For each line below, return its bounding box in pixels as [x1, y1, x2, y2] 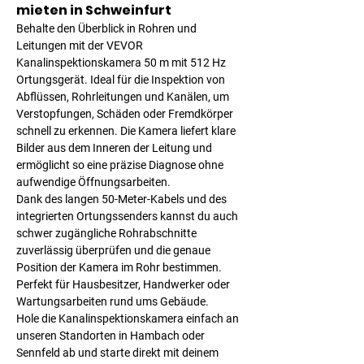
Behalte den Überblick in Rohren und [16, 22, 199, 35]
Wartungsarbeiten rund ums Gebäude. [16, 295, 209, 308]
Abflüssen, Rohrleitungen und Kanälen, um [16, 90, 232, 103]
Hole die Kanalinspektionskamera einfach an [16, 312, 241, 325]
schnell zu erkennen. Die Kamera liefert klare [16, 124, 238, 137]
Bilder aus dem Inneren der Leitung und [16, 141, 214, 154]
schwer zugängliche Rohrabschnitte [16, 227, 199, 240]
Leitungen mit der [16, 39, 106, 52]
